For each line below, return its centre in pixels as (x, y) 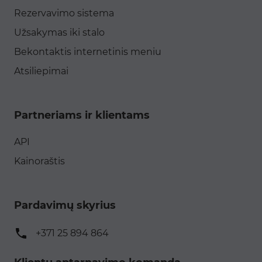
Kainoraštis (39, 161)
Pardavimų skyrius (65, 205)
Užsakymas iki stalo (59, 32)
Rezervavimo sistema (64, 13)
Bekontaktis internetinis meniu (88, 52)
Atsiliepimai (41, 71)
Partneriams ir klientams (82, 115)
